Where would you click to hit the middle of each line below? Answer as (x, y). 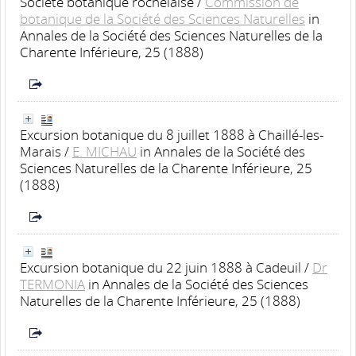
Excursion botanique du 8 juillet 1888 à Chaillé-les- (172, 134)
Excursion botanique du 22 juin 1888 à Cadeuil (161, 267)
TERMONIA (52, 284)
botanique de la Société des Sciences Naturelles (163, 18)
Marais (41, 151)
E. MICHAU (104, 151)
